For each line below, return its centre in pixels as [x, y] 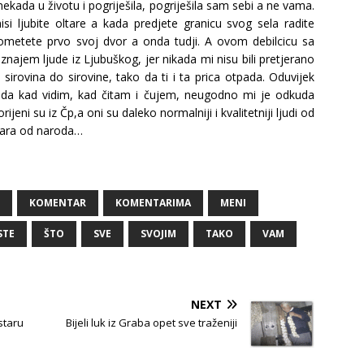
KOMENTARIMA [153, 202]
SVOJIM [158, 233]
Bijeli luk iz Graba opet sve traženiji [152, 322]
